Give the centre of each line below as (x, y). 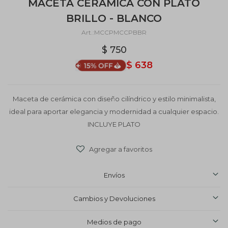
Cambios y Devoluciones (114, 198)
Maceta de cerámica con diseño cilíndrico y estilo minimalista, (114, 99)
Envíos (114, 175)
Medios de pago (114, 222)
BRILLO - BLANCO (114, 18)
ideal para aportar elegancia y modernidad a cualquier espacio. (114, 111)
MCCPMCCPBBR (120, 32)
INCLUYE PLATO (114, 124)
